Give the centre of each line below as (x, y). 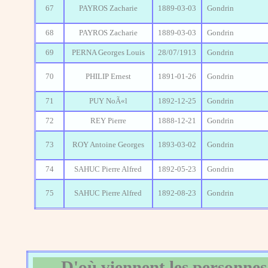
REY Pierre (108, 121)
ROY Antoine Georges (108, 145)
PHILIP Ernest (108, 77)
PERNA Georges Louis (108, 53)
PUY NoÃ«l (108, 101)
